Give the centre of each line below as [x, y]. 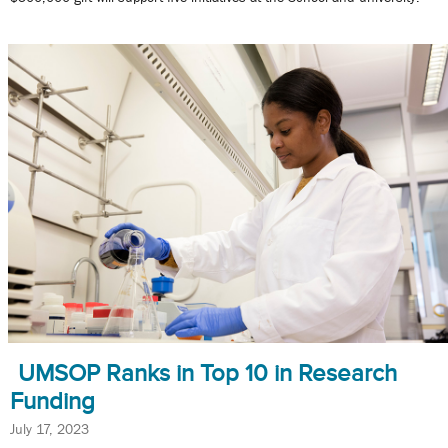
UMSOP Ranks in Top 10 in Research [207, 373]
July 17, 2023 [49, 429]
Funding [52, 401]
